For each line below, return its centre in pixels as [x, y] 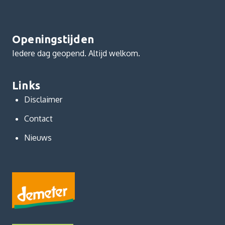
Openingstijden [53, 39]
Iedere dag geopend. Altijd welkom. [76, 53]
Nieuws [38, 137]
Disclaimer [43, 99]
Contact [38, 118]
